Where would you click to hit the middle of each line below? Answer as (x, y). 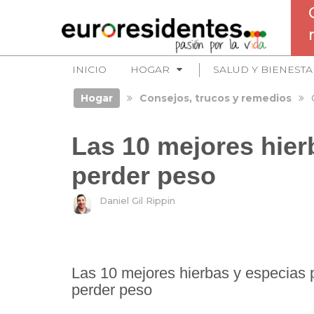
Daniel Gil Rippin (137, 200)
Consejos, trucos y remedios (215, 98)
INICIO (89, 69)
